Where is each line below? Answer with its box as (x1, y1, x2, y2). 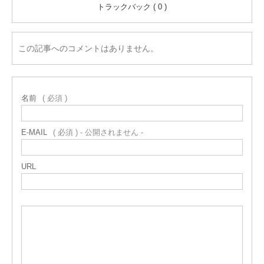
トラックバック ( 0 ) (97, 2, 167, 12)
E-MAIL (21, 128, 47, 137)
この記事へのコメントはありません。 (18, 44, 159, 54)
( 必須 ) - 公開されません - (53, 128, 143, 137)
